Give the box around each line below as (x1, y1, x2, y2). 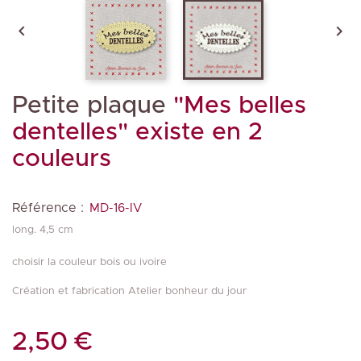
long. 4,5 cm (12, 224, 73, 235)
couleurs (12, 146, 111, 171)
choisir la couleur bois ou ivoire (12, 256, 167, 268)
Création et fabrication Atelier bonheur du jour (12, 285, 247, 297)
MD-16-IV (89, 201, 142, 214)
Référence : (12, 201, 84, 214)
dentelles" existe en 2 (12, 119, 263, 144)
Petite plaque (12, 93, 166, 118)
